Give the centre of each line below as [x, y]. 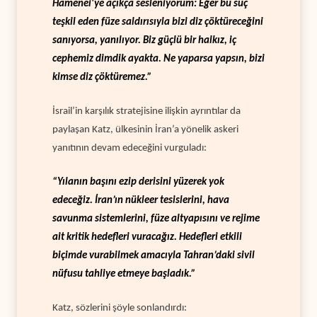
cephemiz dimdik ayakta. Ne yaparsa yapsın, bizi [158, 59]
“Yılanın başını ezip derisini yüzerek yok [138, 182]
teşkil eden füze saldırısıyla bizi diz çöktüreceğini [158, 22]
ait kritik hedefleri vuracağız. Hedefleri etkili [147, 237]
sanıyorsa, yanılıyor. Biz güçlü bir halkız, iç [144, 40]
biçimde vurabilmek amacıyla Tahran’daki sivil [154, 255]
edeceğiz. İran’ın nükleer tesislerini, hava [141, 200]
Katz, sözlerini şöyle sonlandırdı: [120, 308]
